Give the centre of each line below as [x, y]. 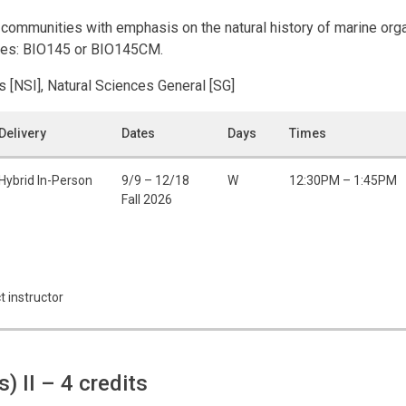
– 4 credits [94, 383]
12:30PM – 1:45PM [343, 180]
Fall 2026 [147, 199]
